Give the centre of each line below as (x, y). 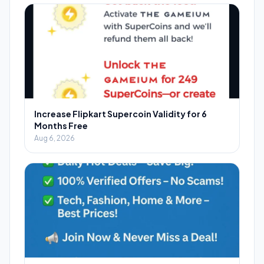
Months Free (61, 125)
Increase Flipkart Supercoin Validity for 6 (121, 113)
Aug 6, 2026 (55, 138)
